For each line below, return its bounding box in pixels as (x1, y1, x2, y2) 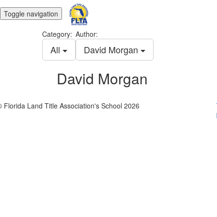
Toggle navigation (4, 8, 58, 18)
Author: (76, 29, 98, 39)
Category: (42, 29, 72, 39)
